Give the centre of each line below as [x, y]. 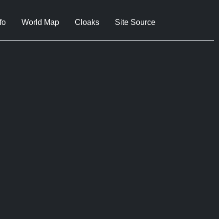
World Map [40, 22]
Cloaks [87, 22]
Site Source [135, 22]
